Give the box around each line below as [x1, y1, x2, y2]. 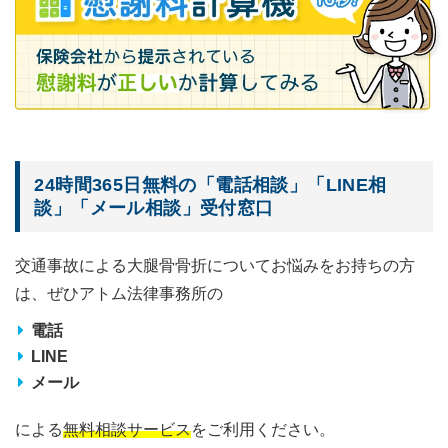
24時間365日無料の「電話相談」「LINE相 [34, 174, 387, 195]
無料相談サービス [63, 421, 191, 439]
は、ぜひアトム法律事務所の [15, 285, 223, 303]
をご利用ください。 [191, 421, 335, 439]
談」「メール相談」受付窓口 [34, 197, 274, 218]
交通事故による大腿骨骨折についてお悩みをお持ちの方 [15, 257, 415, 275]
